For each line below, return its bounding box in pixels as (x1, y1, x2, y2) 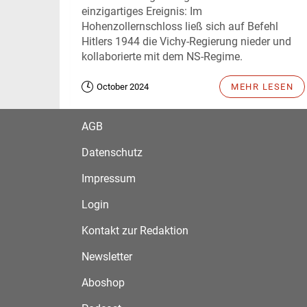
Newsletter (82, 249, 132, 263)
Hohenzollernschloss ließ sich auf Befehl (82, 19, 278, 33)
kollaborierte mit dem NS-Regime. (82, 49, 243, 63)
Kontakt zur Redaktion (82, 223, 188, 237)
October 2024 (97, 81, 149, 92)
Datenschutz (82, 145, 143, 159)
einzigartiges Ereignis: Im (82, 4, 202, 18)
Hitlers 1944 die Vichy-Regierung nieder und (82, 34, 291, 48)
